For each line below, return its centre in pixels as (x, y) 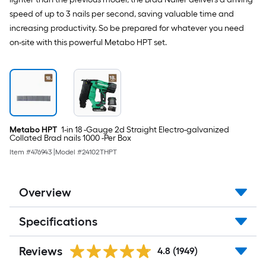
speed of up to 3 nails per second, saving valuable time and (122, 14)
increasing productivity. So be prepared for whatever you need (127, 28)
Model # (69, 152)
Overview (45, 192)
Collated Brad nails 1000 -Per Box (70, 138)
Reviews (41, 251)
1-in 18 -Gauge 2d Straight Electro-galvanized (144, 130)
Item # (20, 152)
